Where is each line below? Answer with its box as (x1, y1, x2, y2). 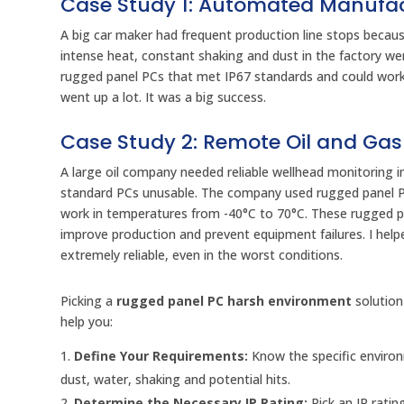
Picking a (60, 292, 117, 310)
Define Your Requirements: (74, 347, 249, 365)
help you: (60, 313, 114, 331)
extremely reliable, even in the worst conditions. (60, 246, 344, 264)
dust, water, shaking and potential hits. (60, 371, 291, 389)
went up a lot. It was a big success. (60, 88, 267, 106)
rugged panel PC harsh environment (116, 292, 353, 310)
